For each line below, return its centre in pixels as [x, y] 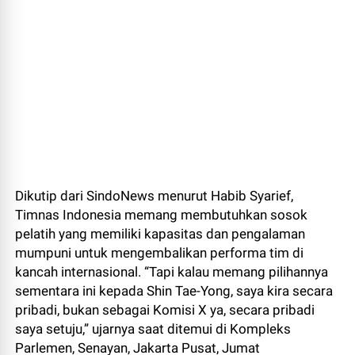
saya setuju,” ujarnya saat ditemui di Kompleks [153, 329]
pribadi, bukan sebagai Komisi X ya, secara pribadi [165, 310]
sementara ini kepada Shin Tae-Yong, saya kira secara [174, 291]
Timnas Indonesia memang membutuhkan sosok [162, 215]
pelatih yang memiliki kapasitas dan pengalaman [160, 234]
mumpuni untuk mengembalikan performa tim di [160, 253]
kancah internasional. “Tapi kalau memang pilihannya [172, 272]
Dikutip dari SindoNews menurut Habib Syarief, [155, 196]
